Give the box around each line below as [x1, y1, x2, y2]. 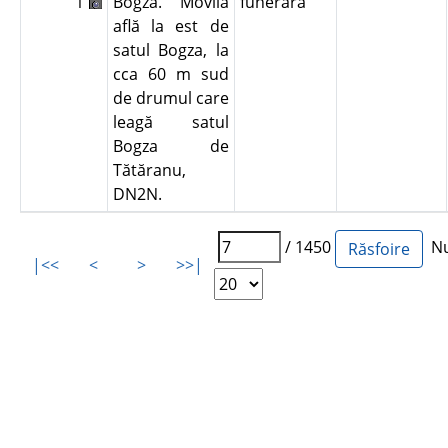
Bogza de [112, 135, 229, 157]
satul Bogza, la [112, 39, 229, 61]
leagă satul [112, 111, 229, 133]
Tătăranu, [112, 159, 186, 181]
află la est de [112, 15, 229, 37]
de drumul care [112, 87, 229, 109]
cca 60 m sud [112, 63, 229, 85]
